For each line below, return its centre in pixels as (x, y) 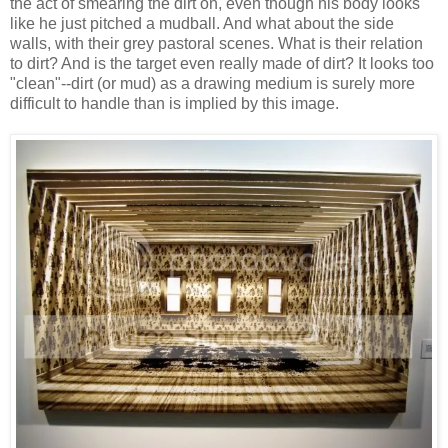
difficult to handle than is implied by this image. (174, 104)
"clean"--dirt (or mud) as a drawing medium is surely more (212, 84)
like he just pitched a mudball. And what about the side (202, 24)
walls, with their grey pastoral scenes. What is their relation (216, 44)
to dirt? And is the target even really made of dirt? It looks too (222, 64)
